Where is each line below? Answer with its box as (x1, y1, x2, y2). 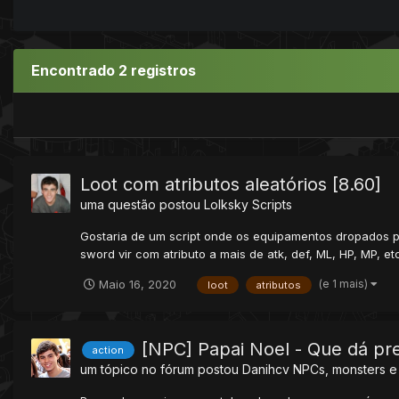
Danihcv (242, 361, 289, 377)
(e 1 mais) (319, 276, 370, 290)
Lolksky (204, 196, 248, 212)
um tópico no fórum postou (80, 361, 242, 377)
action (93, 344, 124, 357)
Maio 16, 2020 (99, 276, 176, 291)
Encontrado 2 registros (31, 61, 196, 79)
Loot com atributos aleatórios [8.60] (80, 173, 381, 195)
